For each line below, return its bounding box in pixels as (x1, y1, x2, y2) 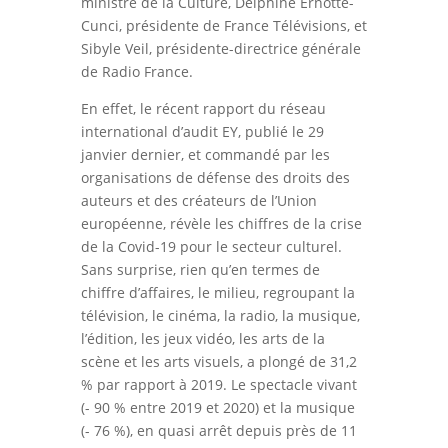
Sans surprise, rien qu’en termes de (80, 259, 320, 279)
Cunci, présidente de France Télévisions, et (80, 15, 367, 35)
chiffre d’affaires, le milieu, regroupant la (80, 282, 355, 302)
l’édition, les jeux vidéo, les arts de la (80, 328, 325, 348)
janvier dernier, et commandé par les (80, 144, 330, 164)
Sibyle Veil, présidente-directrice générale (80, 38, 361, 58)
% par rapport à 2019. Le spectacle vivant (80, 374, 357, 394)
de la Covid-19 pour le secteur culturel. (80, 236, 342, 256)
